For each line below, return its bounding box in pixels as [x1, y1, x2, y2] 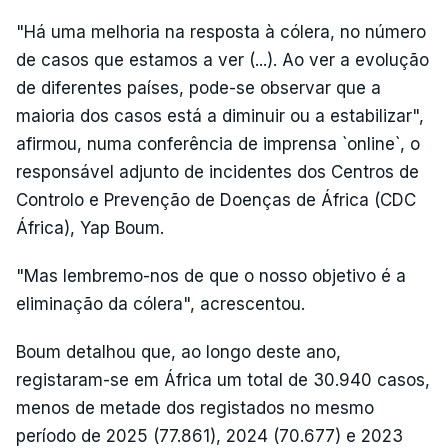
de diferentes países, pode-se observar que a [16, 77, 381, 98]
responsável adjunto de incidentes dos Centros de [16, 161, 419, 182]
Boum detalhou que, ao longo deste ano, [16, 341, 341, 362]
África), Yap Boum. [16, 217, 164, 238]
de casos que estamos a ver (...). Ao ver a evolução [16, 49, 429, 70]
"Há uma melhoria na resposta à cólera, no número [16, 21, 426, 42]
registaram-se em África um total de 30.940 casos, [16, 369, 430, 390]
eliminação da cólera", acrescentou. [16, 293, 305, 314]
